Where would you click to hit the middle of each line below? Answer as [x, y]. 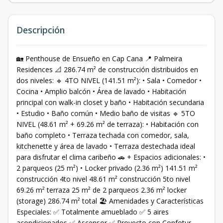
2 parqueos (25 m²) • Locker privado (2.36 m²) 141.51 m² [107, 168]
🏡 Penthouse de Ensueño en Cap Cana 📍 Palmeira [99, 58]
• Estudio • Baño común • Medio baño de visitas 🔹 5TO [106, 113]
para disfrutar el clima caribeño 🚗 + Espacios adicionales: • [111, 157]
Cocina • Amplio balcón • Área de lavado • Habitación [101, 91]
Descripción [41, 30]
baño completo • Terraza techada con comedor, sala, [103, 135]
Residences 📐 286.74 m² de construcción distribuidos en [107, 69]
